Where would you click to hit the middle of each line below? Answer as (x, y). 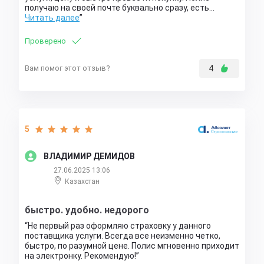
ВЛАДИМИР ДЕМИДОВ (89, 156)
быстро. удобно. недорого (87, 210)
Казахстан (82, 182)
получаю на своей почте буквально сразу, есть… (120, 8)
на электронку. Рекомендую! (80, 256)
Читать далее (52, 18)
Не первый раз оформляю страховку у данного (119, 226)
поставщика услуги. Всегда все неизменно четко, (123, 236)
